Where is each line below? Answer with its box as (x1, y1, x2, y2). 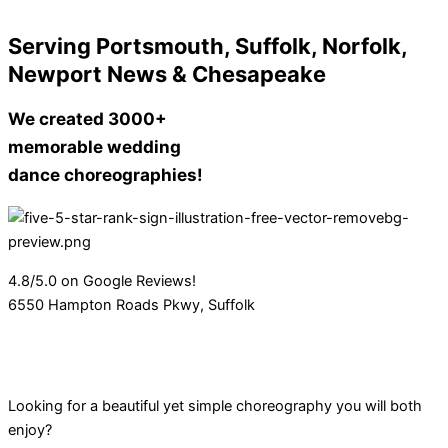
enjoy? (8, 420, 52, 439)
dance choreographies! (8, 164, 203, 186)
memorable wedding (8, 136, 181, 158)
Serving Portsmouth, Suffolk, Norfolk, (8, 33, 407, 59)
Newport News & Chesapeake (8, 61, 326, 87)
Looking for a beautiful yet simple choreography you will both (8, 396, 422, 415)
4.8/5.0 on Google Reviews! (8, 271, 196, 290)
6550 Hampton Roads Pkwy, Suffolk (8, 295, 255, 314)
